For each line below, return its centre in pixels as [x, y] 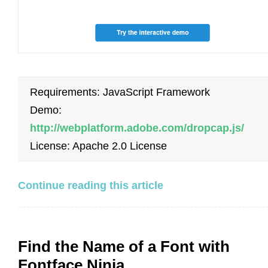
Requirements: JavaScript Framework [120, 92]
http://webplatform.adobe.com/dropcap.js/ [137, 128]
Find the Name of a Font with [124, 246]
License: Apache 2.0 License [98, 146]
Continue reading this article [91, 185]
